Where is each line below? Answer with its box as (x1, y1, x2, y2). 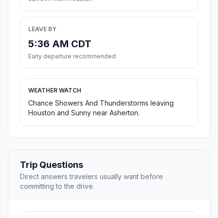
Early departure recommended (28, 53, 116, 60)
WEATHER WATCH (28, 87, 81, 94)
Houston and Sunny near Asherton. (28, 109, 140, 117)
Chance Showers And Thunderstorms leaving (28, 99, 174, 108)
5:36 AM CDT (28, 38, 91, 50)
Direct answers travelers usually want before (20, 172, 163, 181)
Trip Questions (20, 160, 83, 170)
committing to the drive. (20, 182, 94, 191)
